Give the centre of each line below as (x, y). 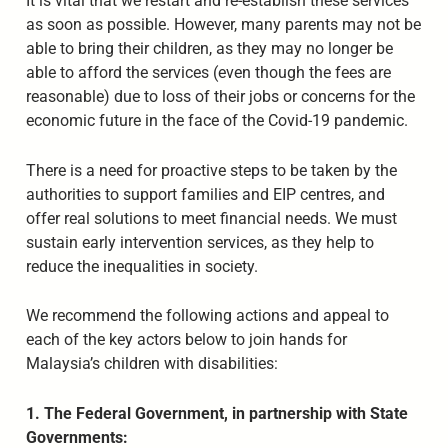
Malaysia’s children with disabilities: (151, 364)
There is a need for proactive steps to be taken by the (211, 170)
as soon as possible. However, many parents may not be (223, 24)
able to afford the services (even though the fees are (208, 72)
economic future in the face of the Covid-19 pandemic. (216, 120)
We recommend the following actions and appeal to (207, 316)
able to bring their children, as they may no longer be (209, 48)
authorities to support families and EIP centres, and (205, 194)
